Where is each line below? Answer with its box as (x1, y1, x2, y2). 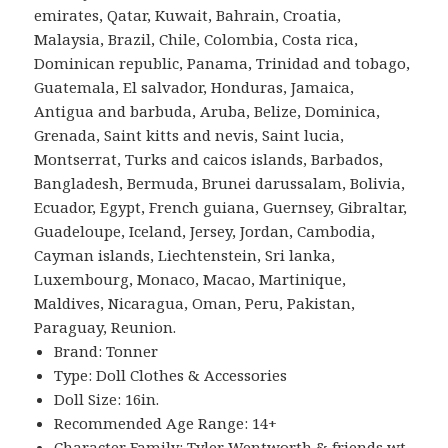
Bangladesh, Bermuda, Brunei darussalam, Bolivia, (34, 172, 406, 193)
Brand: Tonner (54, 340, 159, 361)
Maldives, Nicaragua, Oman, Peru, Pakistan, (34, 292, 356, 313)
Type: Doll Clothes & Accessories (54, 364, 288, 385)
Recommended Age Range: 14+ (54, 412, 278, 433)
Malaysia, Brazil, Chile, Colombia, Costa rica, (34, 28, 359, 49)
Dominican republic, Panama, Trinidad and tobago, (34, 52, 411, 73)
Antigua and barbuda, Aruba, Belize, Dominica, (34, 100, 381, 121)
